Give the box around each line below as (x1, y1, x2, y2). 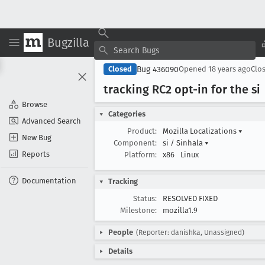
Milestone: (120, 206, 157, 215)
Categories (108, 109, 146, 118)
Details (108, 247, 132, 256)
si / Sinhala (163, 138, 205, 147)
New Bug (22, 132, 51, 142)
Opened (179, 64, 208, 73)
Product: (127, 127, 157, 135)
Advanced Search (22, 116, 81, 125)
